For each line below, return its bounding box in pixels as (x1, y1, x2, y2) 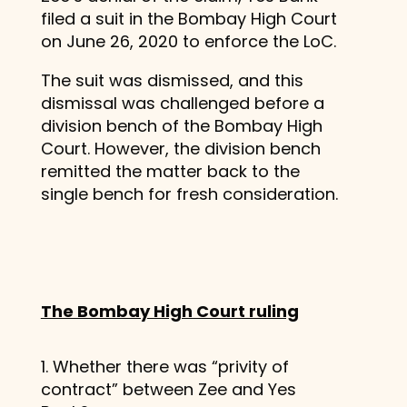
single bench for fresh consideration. (40, 182, 338, 205)
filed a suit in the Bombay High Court (40, 6, 337, 30)
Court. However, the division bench (40, 136, 321, 160)
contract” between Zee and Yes (40, 377, 296, 401)
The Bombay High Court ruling (40, 299, 299, 323)
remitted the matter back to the (40, 159, 300, 183)
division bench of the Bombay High (40, 114, 323, 137)
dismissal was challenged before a (40, 91, 324, 114)
